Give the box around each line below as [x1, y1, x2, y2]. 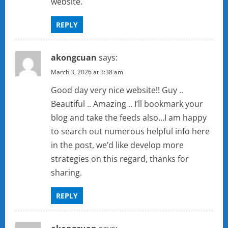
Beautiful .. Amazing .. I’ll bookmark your [51, 98, 203, 110]
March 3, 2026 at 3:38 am [51, 68, 123, 77]
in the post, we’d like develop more [51, 139, 184, 151]
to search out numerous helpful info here [51, 126, 210, 137]
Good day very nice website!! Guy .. [51, 84, 183, 96]
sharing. [51, 167, 82, 179]
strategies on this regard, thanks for [51, 153, 189, 165]
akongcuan [51, 52, 97, 64]
